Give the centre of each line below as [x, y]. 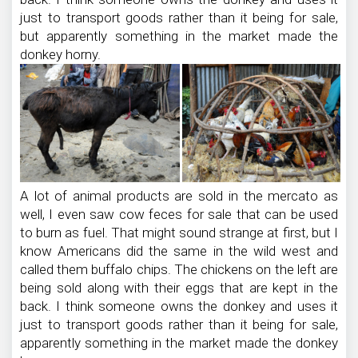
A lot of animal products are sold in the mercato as [179, 196]
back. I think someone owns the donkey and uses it [179, 306]
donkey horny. [60, 55]
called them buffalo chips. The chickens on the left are [179, 270]
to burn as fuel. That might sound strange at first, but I [179, 233]
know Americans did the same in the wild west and [179, 251]
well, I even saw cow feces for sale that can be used [179, 215]
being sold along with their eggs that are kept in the [179, 288]
